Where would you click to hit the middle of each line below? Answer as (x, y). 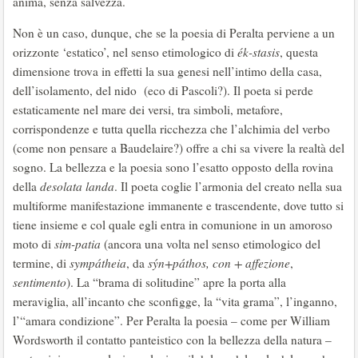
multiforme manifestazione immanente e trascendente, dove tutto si (178, 205)
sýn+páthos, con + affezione (219, 263)
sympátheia (98, 263)
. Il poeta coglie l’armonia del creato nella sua (228, 186)
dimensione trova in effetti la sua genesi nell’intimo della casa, (167, 71)
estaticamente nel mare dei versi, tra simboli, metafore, (148, 109)
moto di (34, 244)
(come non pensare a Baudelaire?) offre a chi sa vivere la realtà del (179, 148)
